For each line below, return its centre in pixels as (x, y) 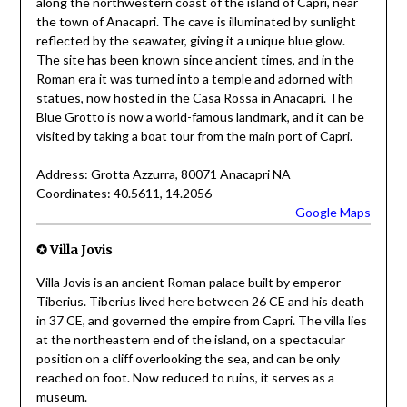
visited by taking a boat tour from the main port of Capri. (194, 135)
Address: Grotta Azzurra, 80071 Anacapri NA (163, 174)
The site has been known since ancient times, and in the (195, 59)
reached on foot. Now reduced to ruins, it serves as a (185, 378)
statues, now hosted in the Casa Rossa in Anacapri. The (194, 97)
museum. (61, 397)
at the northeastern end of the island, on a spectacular (190, 340)
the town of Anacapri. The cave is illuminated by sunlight (196, 21)
